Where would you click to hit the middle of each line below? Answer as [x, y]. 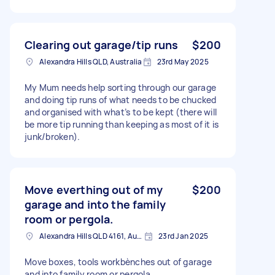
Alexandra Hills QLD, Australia [91, 61]
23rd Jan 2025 [184, 236]
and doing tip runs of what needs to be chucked [121, 99]
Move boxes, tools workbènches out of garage [118, 261]
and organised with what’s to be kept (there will [121, 112]
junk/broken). [52, 136]
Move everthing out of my [94, 189]
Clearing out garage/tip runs [102, 45]
